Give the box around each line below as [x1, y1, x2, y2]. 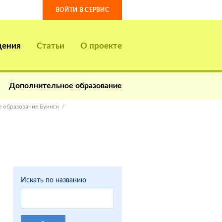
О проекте [80, 40, 122, 51]
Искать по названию [21, 175, 86, 184]
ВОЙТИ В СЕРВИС [55, 6, 110, 13]
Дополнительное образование [9, 80, 122, 90]
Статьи [36, 40, 64, 51]
